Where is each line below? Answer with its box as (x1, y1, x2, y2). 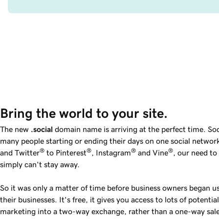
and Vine (136, 149, 168, 157)
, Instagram (91, 149, 131, 157)
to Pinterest (44, 149, 87, 157)
